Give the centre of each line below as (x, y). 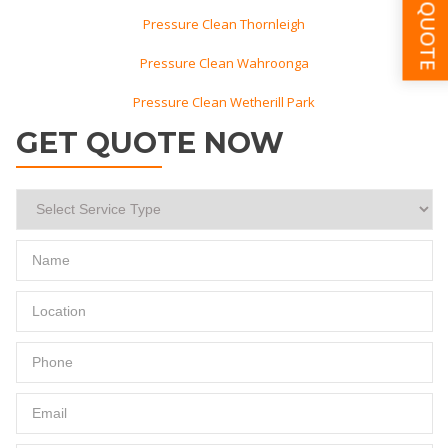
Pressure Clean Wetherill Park (224, 101)
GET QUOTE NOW (150, 142)
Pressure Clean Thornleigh (224, 23)
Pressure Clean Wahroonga (224, 62)
